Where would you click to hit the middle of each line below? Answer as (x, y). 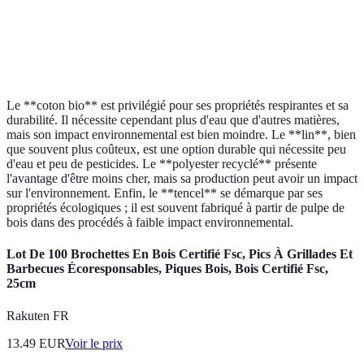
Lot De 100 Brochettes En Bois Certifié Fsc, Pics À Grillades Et (180, 254)
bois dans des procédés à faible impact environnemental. (150, 223)
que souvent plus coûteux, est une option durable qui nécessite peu (176, 149)
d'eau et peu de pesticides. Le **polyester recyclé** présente (162, 164)
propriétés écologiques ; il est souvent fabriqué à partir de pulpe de (175, 208)
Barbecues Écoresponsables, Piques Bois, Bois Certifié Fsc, (167, 269)
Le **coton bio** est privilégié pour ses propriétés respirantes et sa (178, 106)
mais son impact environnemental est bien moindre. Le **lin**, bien (181, 135)
